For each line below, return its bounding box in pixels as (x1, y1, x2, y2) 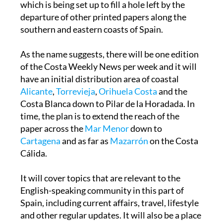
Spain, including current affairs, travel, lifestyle (20, 197, 199, 208)
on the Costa (148, 135, 198, 146)
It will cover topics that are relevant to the (20, 172, 180, 183)
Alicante (20, 85, 53, 97)
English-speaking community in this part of (20, 184, 184, 196)
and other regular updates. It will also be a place (20, 209, 201, 221)
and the (157, 85, 187, 97)
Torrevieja (55, 85, 95, 97)
